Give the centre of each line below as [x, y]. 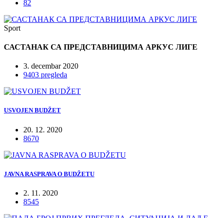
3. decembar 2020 [51, 66]
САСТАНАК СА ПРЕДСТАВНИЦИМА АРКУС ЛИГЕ [101, 47]
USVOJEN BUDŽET [32, 110]
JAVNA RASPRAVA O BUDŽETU [49, 174]
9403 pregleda [45, 75]
